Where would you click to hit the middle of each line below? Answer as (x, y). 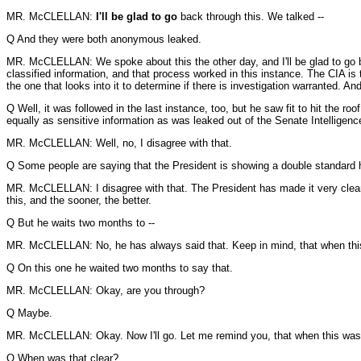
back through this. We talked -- (252, 17)
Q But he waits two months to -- (81, 223)
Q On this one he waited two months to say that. (120, 268)
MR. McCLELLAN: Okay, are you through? (106, 290)
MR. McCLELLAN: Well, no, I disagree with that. (119, 143)
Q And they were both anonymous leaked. (104, 39)
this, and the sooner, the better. (79, 200)
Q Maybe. (29, 313)
